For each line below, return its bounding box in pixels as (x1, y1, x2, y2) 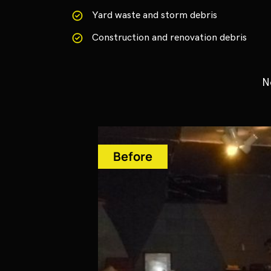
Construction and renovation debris (91, 32, 247, 44)
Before (113, 148, 152, 165)
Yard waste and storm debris (91, 10, 217, 22)
